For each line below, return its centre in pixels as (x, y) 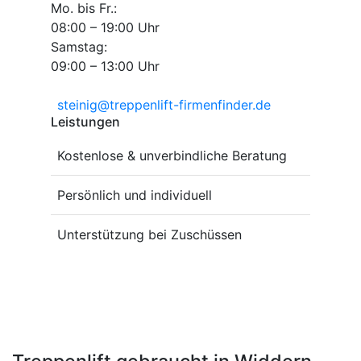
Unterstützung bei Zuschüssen (149, 234)
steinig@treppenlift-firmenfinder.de (164, 104)
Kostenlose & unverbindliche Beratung (172, 155)
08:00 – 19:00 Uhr (105, 27)
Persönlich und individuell (135, 195)
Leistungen (85, 121)
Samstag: (79, 46)
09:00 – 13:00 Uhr (105, 66)
